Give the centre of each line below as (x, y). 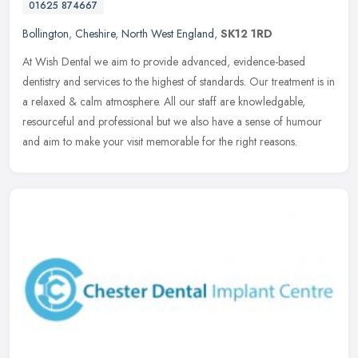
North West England (168, 33)
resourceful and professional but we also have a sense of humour (172, 121)
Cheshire (95, 33)
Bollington (46, 33)
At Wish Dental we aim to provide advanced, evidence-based (164, 61)
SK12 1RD (247, 33)
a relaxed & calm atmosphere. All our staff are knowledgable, (164, 101)
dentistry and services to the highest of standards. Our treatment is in (179, 81)
